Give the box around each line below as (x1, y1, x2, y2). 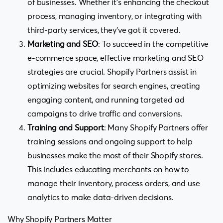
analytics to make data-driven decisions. (27, 193, 174, 202)
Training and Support (27, 123, 104, 132)
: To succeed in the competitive (98, 40, 209, 48)
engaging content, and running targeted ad (27, 96, 185, 104)
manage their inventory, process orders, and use (27, 179, 200, 188)
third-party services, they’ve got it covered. (27, 26, 181, 34)
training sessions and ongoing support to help (27, 137, 193, 146)
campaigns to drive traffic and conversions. (27, 110, 183, 118)
